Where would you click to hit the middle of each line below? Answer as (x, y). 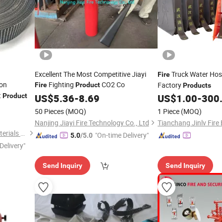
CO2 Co (112, 84)
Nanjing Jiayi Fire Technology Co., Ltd (92, 123)
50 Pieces (49, 111)
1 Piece (168, 111)
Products (197, 85)
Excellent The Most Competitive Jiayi (90, 74)
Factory (170, 85)
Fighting (61, 84)
